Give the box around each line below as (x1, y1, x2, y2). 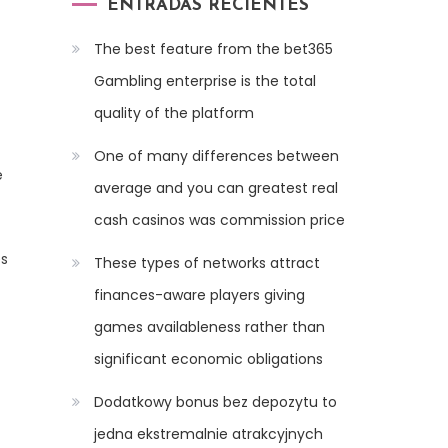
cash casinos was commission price (94, 210, 345, 231)
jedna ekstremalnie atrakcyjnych (94, 424, 323, 445)
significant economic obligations (94, 349, 323, 370)
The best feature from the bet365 (94, 39, 333, 60)
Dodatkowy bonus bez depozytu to (94, 392, 337, 413)
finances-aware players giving (94, 285, 305, 306)
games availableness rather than (94, 317, 325, 338)
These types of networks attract (94, 253, 320, 274)
